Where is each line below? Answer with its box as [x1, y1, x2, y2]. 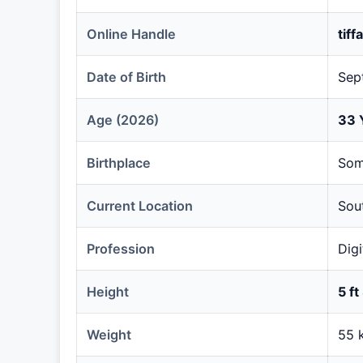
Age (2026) [87, 111, 159, 128]
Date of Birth [87, 68, 166, 85]
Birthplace [87, 154, 151, 171]
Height [87, 283, 129, 300]
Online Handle [87, 25, 176, 42]
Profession [87, 240, 155, 257]
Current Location [87, 197, 193, 214]
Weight [87, 326, 131, 343]
